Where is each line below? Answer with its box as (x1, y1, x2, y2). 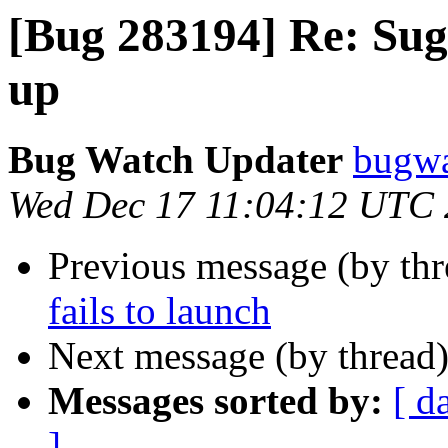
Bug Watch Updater (8, 138, 343, 182)
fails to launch (48, 289, 271, 333)
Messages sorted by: (48, 379, 383, 423)
